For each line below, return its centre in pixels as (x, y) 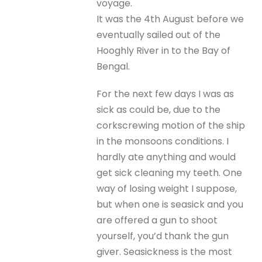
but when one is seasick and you (170, 204)
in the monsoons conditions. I (163, 141)
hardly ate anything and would (166, 157)
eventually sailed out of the (159, 35)
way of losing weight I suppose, (167, 188)
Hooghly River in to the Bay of (164, 51)
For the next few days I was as (166, 94)
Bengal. (113, 67)
